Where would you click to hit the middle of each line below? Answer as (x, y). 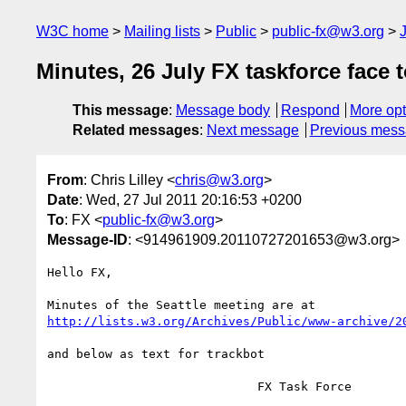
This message (121, 111)
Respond (310, 111)
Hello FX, (80, 272)
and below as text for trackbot (156, 353)
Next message (253, 130)
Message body (223, 111)
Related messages (136, 130)
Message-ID (87, 239)
